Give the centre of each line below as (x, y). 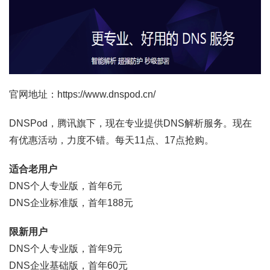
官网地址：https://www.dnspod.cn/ (82, 94)
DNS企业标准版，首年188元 (71, 203)
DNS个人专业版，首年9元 (66, 249)
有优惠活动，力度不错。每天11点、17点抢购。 (111, 140)
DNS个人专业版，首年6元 (66, 186)
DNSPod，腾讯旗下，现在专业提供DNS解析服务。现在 (130, 123)
